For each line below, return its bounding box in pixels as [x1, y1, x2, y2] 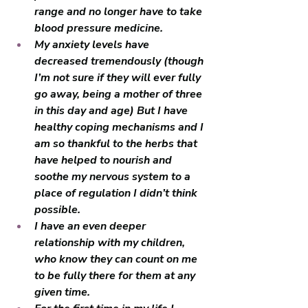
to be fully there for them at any [34, 268, 198, 283]
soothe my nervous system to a [34, 169, 193, 184]
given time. [34, 285, 93, 300]
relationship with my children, [34, 235, 188, 250]
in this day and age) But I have [34, 103, 190, 118]
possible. [34, 202, 80, 217]
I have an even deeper [34, 219, 148, 234]
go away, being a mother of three [34, 87, 205, 102]
